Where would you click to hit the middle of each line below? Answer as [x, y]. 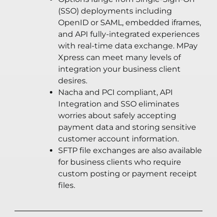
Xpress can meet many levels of [119, 58]
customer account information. [118, 139]
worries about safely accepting [117, 116]
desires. [72, 81]
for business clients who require [119, 162]
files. [66, 186]
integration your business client [119, 69]
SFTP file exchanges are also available [130, 151]
